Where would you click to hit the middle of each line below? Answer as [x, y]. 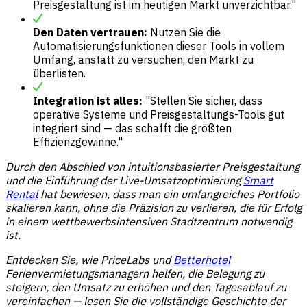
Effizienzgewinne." [78, 142]
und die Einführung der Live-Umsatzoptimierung [123, 180]
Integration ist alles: [88, 100]
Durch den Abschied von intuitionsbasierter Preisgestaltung [152, 166]
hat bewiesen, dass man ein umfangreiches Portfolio [170, 194]
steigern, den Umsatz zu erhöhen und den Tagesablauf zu [146, 287]
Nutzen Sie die [184, 32]
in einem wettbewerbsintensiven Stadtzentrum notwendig [149, 221]
